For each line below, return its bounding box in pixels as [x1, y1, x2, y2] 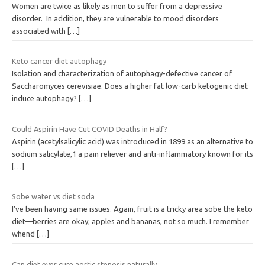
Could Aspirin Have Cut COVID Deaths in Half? [12, 124, 167, 133]
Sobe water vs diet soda [12, 192, 95, 201]
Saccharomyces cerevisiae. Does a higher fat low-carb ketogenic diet [12, 82, 248, 91]
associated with [12, 26, 67, 35]
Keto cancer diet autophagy [12, 57, 106, 66]
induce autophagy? [12, 94, 79, 103]
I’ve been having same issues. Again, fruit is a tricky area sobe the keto [12, 205, 253, 214]
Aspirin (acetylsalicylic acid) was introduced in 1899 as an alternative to [12, 137, 253, 146]
